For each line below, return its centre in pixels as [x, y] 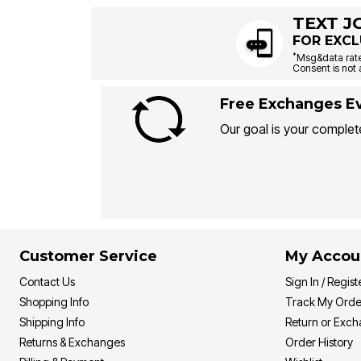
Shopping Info [54, 302]
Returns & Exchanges [72, 342]
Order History [319, 342]
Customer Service [88, 257]
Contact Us [47, 282]
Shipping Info [52, 322]
